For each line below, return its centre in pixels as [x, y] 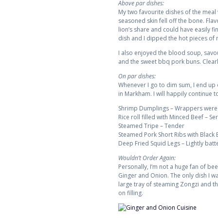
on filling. [130, 193]
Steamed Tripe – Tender [151, 126]
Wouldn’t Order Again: [147, 158]
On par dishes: [137, 76]
